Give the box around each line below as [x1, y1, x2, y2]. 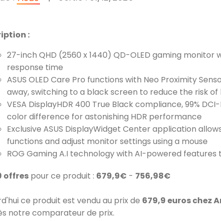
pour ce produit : [29, 170, 96, 182]
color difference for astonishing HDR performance [7, 111, 202, 122]
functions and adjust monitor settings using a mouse [7, 136, 208, 147]
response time [7, 62, 63, 73]
